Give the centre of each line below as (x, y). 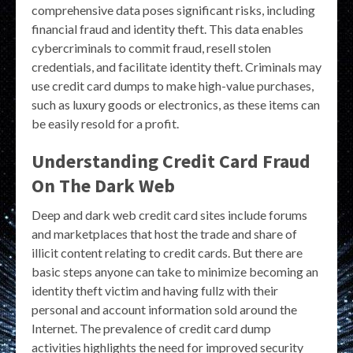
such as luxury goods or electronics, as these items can (176, 105)
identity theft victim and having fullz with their (155, 291)
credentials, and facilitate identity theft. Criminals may (176, 67)
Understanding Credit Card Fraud (171, 162)
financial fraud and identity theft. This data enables (167, 29)
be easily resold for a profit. (105, 124)
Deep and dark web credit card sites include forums (169, 215)
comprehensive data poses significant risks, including (173, 10)
